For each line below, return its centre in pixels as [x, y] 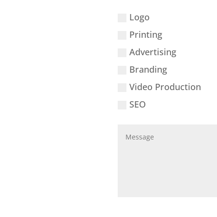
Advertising [153, 52]
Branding [148, 69]
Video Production [165, 86]
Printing [146, 34]
